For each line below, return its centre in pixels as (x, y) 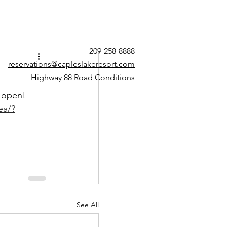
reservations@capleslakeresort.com (71, 64)
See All (88, 205)
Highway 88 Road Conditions (83, 77)
